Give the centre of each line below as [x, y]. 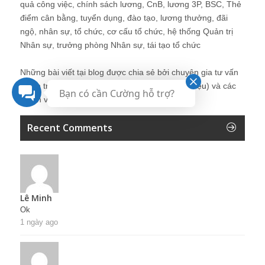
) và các [221, 86]
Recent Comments [70, 128]
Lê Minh [36, 198]
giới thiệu [189, 86]
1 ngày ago [39, 222]
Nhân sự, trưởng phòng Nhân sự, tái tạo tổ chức [110, 45]
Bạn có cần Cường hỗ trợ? [117, 94]
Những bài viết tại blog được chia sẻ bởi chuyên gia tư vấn [129, 72]
